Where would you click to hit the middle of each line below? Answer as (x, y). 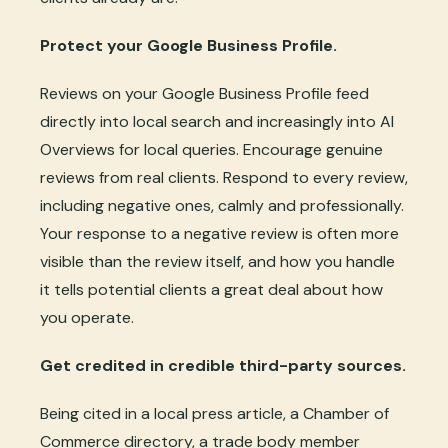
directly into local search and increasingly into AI (217, 121)
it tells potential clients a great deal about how (211, 289)
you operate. (87, 317)
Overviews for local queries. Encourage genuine (211, 149)
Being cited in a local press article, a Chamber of (214, 413)
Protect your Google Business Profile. (188, 45)
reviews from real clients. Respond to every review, (224, 177)
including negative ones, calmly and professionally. (222, 205)
